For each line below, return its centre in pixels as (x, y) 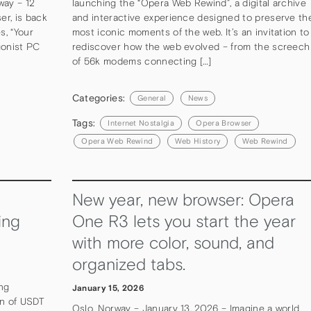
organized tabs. (131, 264)
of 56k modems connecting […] (142, 61)
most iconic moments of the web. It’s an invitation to (191, 32)
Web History (197, 141)
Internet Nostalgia (141, 123)
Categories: (100, 98)
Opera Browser (224, 123)
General (152, 98)
